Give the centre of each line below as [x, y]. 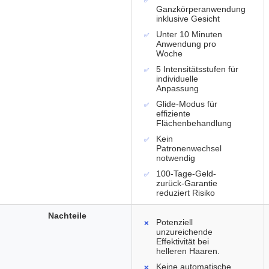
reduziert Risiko [186, 193]
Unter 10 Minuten [189, 35]
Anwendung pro [186, 44]
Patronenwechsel [189, 149]
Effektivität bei [183, 242]
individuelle [177, 79]
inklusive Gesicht [188, 19]
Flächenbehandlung [194, 123]
